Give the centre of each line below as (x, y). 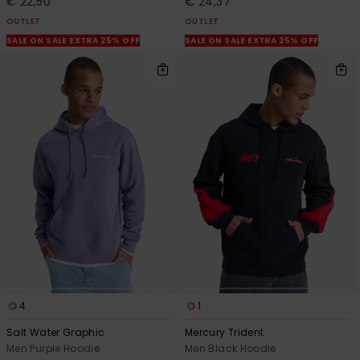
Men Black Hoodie (231, 348)
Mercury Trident (225, 332)
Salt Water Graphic (56, 332)
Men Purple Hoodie (53, 348)
